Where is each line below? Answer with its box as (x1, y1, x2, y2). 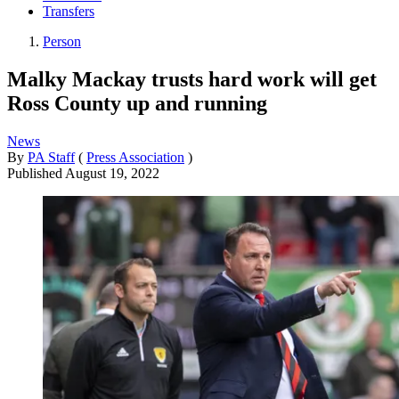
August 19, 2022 (65, 165, 159, 181)
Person (43, 34, 81, 50)
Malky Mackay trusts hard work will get (7, 67, 377, 91)
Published (7, 165, 65, 181)
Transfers (43, 4, 94, 20)
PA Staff (28, 149, 75, 165)
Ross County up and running (7, 91, 267, 115)
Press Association (86, 149, 184, 165)
